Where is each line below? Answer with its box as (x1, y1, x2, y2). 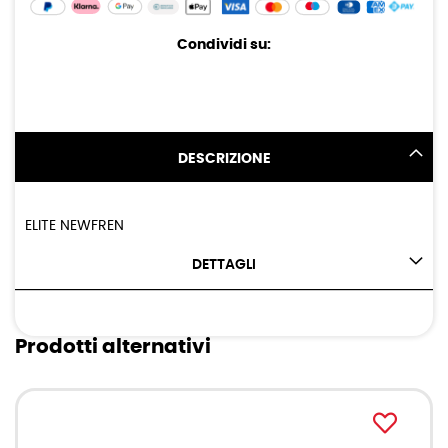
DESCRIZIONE (177, 152, 271, 167)
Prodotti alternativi (15, 337, 211, 358)
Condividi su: (177, 38, 271, 53)
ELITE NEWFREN (25, 219, 124, 234)
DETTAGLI (192, 258, 256, 273)
